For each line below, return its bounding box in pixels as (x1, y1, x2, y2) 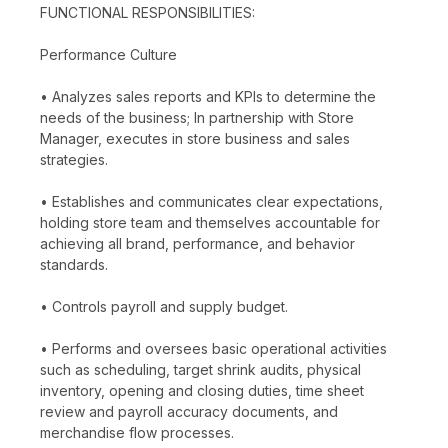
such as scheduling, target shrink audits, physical (40, 360, 361, 378)
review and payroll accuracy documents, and (40, 402, 338, 420)
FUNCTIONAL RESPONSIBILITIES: (40, 3, 255, 21)
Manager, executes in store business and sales (40, 129, 350, 147)
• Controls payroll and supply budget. (40, 297, 288, 315)
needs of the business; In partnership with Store (40, 108, 354, 126)
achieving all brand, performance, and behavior (40, 234, 355, 252)
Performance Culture (40, 45, 177, 63)
